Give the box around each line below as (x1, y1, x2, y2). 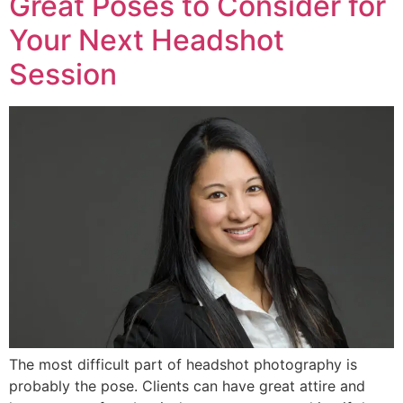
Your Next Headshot (9, 22, 284, 58)
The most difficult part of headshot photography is (9, 355, 357, 374)
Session (9, 57, 117, 93)
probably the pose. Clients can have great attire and (9, 377, 365, 396)
